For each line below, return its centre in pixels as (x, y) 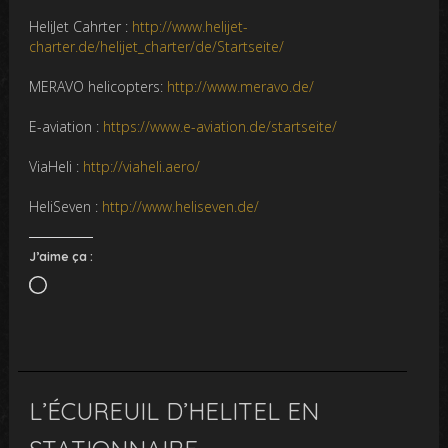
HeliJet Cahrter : (81, 27)
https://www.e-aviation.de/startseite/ (220, 127)
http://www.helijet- (190, 27)
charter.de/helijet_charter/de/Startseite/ (157, 47)
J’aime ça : (61, 257)
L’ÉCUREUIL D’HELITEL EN (174, 411)
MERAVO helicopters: (98, 87)
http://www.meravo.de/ (241, 87)
